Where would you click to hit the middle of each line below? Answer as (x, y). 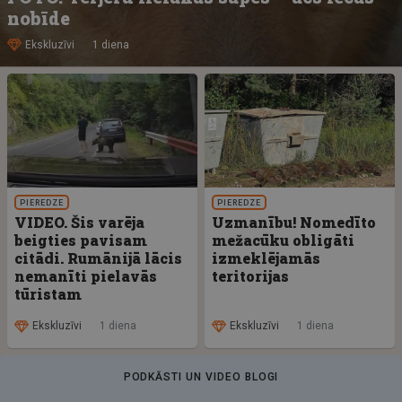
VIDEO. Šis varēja (79, 222)
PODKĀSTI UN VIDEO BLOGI (201, 376)
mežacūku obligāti (283, 240)
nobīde (39, 18)
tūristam (48, 293)
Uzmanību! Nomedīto (294, 222)
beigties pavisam (81, 240)
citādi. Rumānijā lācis (98, 258)
